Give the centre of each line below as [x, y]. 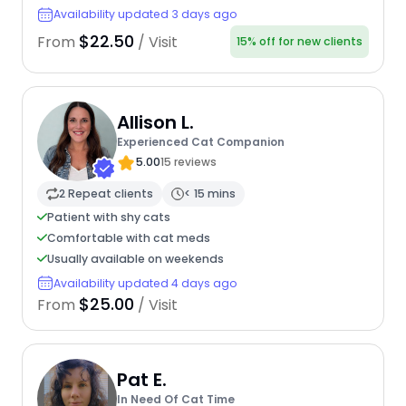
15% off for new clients [300, 41]
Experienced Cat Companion [200, 142]
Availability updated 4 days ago [145, 283]
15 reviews [188, 162]
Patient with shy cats [108, 217]
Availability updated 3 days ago [145, 14]
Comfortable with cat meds [128, 237]
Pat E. [141, 380]
